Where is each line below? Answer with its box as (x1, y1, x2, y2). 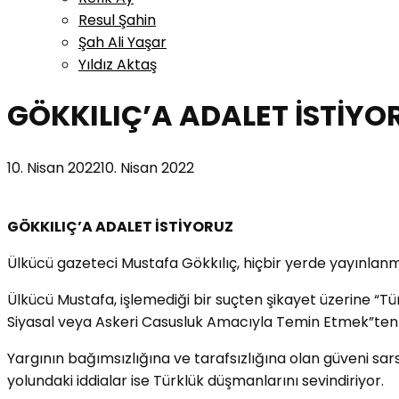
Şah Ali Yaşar (78, 32, 167, 53)
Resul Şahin (78, 10, 156, 30)
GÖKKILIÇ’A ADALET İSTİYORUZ (7, 216, 233, 237)
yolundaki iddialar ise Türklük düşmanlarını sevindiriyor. (7, 370, 384, 391)
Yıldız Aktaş (78, 54, 157, 75)
